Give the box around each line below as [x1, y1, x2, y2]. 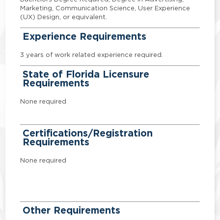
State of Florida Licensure [23, 67, 150, 81]
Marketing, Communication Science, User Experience [20, 4, 191, 11]
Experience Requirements [23, 29, 147, 43]
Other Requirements [23, 204, 121, 217]
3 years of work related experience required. [20, 51, 164, 58]
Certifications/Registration [23, 126, 153, 139]
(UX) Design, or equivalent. [20, 13, 108, 20]
